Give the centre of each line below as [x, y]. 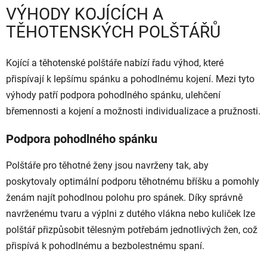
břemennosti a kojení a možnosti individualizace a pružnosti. [133, 111]
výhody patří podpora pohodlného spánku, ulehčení [113, 95]
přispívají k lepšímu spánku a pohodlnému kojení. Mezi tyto [130, 79]
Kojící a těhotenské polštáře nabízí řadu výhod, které [115, 63]
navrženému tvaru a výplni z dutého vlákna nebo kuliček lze [131, 214]
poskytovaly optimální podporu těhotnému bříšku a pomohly [133, 182]
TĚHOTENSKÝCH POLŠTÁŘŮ [113, 32]
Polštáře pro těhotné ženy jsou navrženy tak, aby [107, 166]
